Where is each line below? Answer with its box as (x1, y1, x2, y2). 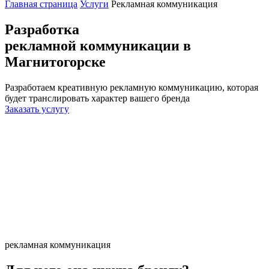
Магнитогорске (5, 53, 106, 70)
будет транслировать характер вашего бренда (5, 92, 190, 103)
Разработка (5, 21, 79, 37)
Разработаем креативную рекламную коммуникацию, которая (5, 82, 258, 92)
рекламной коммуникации (5, 37, 180, 53)
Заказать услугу (5, 103, 69, 114)
